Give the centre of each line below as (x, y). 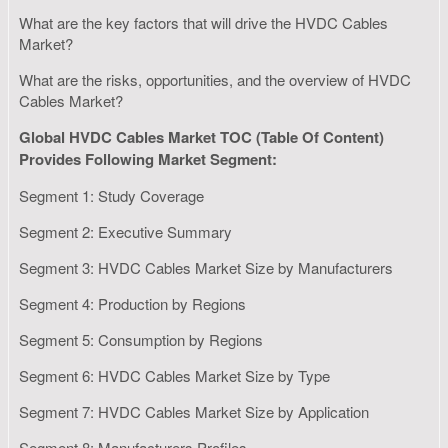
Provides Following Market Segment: (148, 158)
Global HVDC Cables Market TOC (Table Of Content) (201, 136)
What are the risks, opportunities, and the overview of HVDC (215, 79)
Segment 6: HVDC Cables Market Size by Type (176, 375)
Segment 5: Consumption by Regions (143, 339)
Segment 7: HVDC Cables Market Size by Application (196, 411)
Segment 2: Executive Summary (127, 231)
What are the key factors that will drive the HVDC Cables (203, 22)
